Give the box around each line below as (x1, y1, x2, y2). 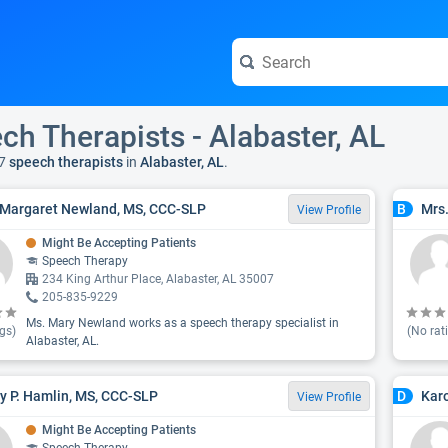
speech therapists (6, 154, 123, 170)
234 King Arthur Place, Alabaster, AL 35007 (42, 272, 274, 286)
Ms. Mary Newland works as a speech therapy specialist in (26, 316, 339, 330)
